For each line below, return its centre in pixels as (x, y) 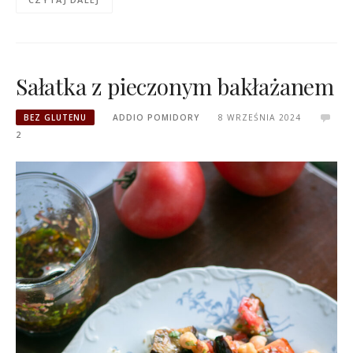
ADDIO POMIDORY (156, 118)
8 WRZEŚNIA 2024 (259, 118)
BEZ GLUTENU (55, 118)
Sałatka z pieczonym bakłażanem (175, 86)
